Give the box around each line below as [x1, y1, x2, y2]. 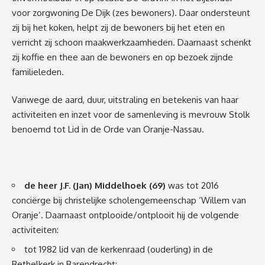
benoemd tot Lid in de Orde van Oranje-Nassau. [12, 124, 204, 135]
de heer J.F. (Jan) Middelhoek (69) [24, 180, 168, 192]
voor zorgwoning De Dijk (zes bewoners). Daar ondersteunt [12, 7, 250, 18]
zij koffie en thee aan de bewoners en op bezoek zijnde [12, 51, 233, 63]
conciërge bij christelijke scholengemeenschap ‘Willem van [12, 195, 246, 206]
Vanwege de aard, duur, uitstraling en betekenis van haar [12, 94, 238, 106]
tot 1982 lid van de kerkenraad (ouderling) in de [24, 243, 213, 255]
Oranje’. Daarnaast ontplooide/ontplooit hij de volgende [12, 209, 239, 221]
